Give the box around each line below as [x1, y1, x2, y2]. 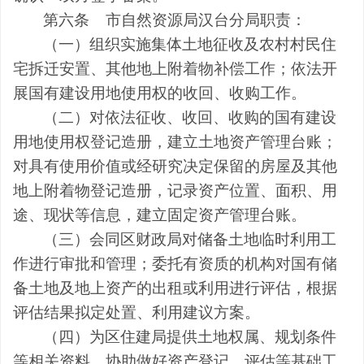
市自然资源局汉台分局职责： [106, 11, 307, 28]
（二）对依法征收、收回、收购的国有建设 [43, 108, 337, 126]
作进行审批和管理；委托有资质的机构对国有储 [13, 254, 337, 272]
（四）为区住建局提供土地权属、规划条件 [43, 327, 337, 345]
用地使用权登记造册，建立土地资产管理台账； [13, 132, 337, 150]
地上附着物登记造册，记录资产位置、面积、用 [13, 181, 337, 199]
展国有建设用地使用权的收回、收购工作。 [13, 84, 306, 102]
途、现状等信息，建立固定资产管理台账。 [13, 206, 306, 223]
